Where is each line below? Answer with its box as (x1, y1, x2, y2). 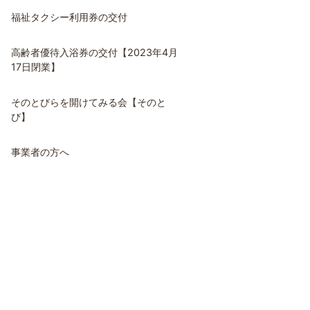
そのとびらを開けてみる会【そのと (11, 96, 166, 108)
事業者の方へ (11, 146, 69, 158)
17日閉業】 (11, 61, 60, 73)
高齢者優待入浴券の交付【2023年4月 (11, 46, 178, 58)
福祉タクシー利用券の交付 (11, 11, 127, 23)
